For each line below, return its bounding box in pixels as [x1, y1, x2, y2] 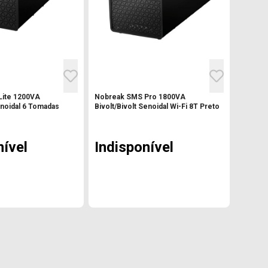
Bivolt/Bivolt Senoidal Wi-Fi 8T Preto [95, 102, 220, 111]
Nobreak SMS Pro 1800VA [95, 92, 185, 101]
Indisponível [95, 138, 173, 156]
